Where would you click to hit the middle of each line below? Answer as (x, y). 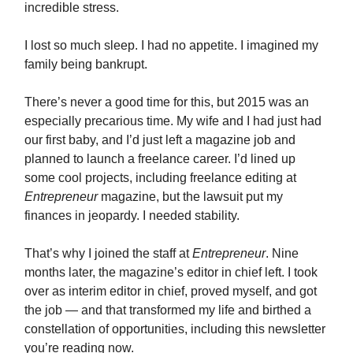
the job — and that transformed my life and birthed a (168, 310)
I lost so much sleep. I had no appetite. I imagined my (171, 45)
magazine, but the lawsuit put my (190, 196)
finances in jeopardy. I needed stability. (132, 215)
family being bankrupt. (86, 64)
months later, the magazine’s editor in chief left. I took (171, 272)
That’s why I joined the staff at (108, 253)
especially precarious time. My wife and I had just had (173, 121)
